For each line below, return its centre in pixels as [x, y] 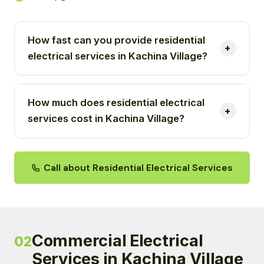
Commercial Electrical [118, 241]
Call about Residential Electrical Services [138, 168]
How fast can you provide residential [117, 40]
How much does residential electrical [116, 103]
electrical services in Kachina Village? [118, 56]
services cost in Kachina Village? [106, 119]
